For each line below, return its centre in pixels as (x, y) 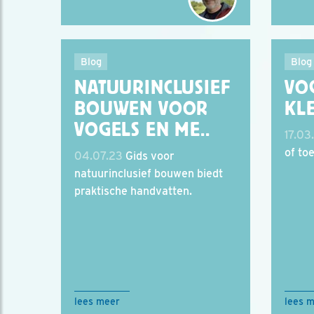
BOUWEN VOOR (142, 109)
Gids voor (149, 156)
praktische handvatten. (133, 191)
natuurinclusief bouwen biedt (149, 173)
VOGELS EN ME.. (142, 130)
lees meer (97, 301)
